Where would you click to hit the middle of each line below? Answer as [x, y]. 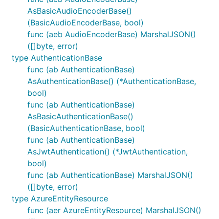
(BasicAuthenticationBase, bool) [86, 128]
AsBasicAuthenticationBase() [80, 116]
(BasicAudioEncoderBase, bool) [86, 22]
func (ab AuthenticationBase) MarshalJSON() [110, 175]
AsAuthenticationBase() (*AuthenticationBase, [112, 81]
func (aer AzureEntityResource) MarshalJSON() [114, 210]
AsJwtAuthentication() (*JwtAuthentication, [108, 152]
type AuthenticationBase [57, 58]
